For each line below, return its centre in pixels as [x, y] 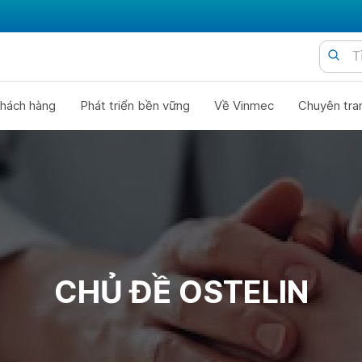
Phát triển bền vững [135, 105]
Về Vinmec [244, 105]
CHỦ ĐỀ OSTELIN [181, 292]
